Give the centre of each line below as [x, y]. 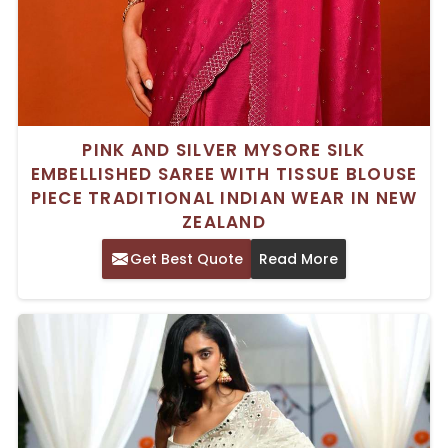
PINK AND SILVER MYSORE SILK [224, 149]
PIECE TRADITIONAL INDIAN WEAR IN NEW [224, 197]
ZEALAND [224, 221]
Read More [298, 258]
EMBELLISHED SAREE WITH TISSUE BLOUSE [224, 173]
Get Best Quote [186, 258]
